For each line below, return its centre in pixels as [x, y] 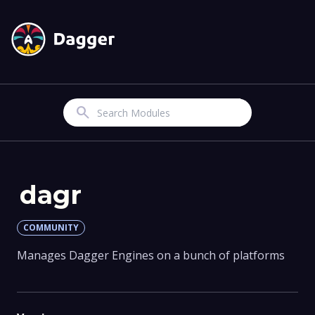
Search [83, 113]
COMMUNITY [51, 228]
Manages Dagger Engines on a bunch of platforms [151, 256]
